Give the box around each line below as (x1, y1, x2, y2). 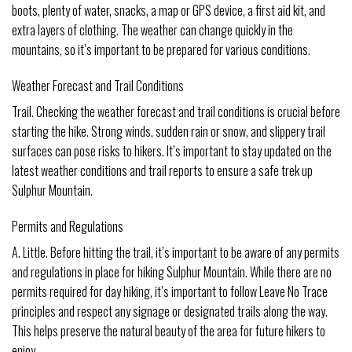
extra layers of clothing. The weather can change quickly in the (12, 20, 293, 40)
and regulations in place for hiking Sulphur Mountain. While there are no (12, 262, 332, 281)
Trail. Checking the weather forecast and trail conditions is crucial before (12, 102, 340, 122)
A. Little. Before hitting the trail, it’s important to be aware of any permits (12, 242, 339, 262)
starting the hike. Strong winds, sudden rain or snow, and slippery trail (12, 122, 325, 141)
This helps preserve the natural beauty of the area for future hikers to (12, 321, 325, 340)
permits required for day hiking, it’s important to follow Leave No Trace (12, 281, 328, 301)
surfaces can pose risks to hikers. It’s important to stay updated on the (12, 141, 332, 161)
